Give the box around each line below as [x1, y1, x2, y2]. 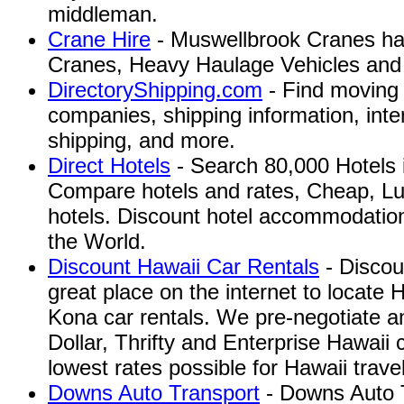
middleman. [48, 2, 158, 26]
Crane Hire [48, 27, 151, 51]
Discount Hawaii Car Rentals [48, 254, 319, 279]
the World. [48, 229, 146, 253]
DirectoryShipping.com [48, 78, 262, 102]
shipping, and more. [48, 128, 235, 152]
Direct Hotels [48, 153, 170, 178]
